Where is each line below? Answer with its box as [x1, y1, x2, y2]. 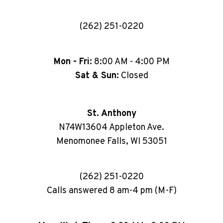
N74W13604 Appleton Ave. [59, 122, 164, 133]
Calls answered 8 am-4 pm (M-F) [46, 185, 177, 197]
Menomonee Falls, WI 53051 [56, 136, 167, 147]
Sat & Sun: [75, 70, 119, 82]
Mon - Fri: [53, 56, 92, 68]
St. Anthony [87, 108, 136, 119]
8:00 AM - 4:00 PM [92, 56, 170, 68]
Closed [118, 70, 148, 82]
